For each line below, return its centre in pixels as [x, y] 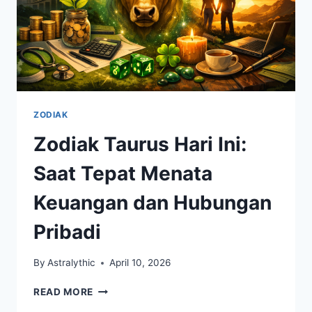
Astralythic [72, 263]
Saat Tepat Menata [123, 173]
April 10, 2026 [140, 263]
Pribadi [67, 232]
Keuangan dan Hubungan [153, 202]
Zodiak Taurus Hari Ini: [140, 144]
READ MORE [64, 292]
